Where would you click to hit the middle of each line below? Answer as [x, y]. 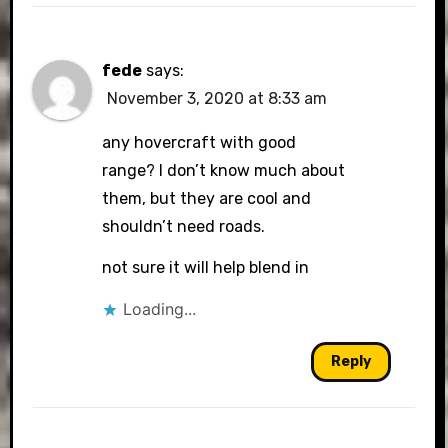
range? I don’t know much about [224, 170]
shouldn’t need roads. [184, 226]
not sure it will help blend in [206, 267]
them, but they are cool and [207, 198]
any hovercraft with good [199, 142]
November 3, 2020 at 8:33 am [217, 98]
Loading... [160, 308]
